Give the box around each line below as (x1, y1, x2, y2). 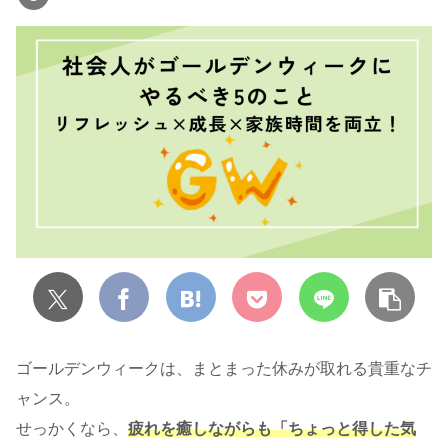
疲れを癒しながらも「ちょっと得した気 (128, 420, 416, 438)
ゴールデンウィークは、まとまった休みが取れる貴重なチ (16, 360, 432, 378)
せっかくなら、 (16, 420, 128, 438)
